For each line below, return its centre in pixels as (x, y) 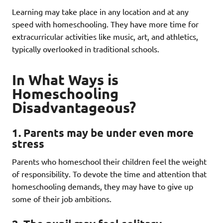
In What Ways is (65, 79)
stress (28, 144)
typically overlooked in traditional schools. (86, 49)
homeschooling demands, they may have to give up (103, 186)
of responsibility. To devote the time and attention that (109, 174)
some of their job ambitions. (62, 199)
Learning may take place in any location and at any (100, 11)
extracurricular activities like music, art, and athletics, (105, 36)
